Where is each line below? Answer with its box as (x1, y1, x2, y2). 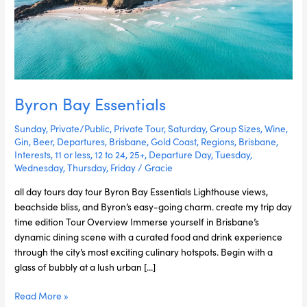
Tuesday (215, 147, 251, 162)
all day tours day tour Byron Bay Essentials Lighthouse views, (14, 184, 269, 198)
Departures (57, 134, 106, 149)
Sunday (14, 121, 47, 136)
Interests (14, 147, 51, 162)
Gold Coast (151, 134, 197, 149)
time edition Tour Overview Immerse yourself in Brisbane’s (14, 214, 260, 228)
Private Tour (114, 121, 164, 136)
